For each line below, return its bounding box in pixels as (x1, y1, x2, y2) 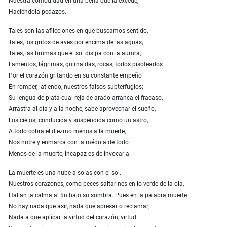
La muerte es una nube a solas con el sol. (9, 169, 121, 177)
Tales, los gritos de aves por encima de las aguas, (9, 39, 143, 46)
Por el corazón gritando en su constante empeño (9, 72, 142, 80)
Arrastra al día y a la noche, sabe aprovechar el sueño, (9, 105, 156, 113)
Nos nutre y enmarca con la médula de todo (9, 139, 129, 146)
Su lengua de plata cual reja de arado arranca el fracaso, (9, 94, 163, 102)
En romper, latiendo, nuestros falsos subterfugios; (9, 83, 143, 91)
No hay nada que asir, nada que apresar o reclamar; (9, 203, 150, 210)
